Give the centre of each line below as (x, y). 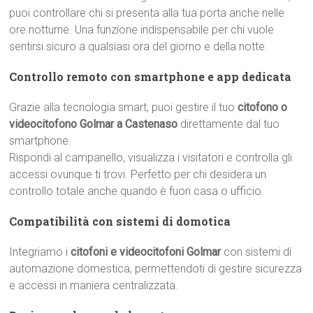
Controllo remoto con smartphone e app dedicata (151, 77)
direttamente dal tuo (229, 124)
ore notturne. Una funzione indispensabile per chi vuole (142, 30)
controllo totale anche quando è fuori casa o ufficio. (137, 191)
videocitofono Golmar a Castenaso (94, 124)
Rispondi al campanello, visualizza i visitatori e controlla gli (151, 158)
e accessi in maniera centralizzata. (94, 285)
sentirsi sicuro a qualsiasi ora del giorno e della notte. (139, 46)
